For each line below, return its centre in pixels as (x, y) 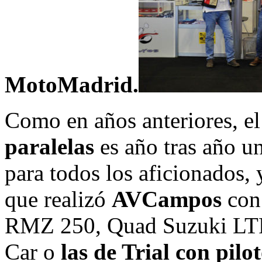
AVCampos (167, 199)
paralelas (49, 146)
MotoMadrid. (72, 84)
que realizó (58, 199)
